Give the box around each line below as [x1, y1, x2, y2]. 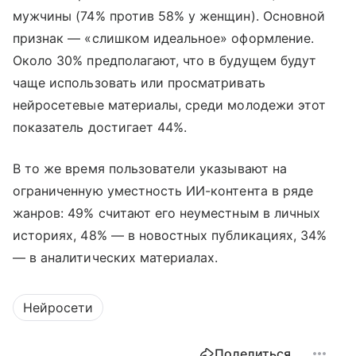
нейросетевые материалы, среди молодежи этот [13, 97, 327, 114]
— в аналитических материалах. [13, 250, 219, 266]
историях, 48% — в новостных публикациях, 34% [13, 227, 327, 244]
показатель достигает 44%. [13, 119, 188, 136]
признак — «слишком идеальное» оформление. [13, 30, 314, 47]
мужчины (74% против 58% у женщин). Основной [13, 8, 326, 25]
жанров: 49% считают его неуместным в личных [13, 205, 321, 222]
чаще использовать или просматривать [13, 75, 265, 91]
